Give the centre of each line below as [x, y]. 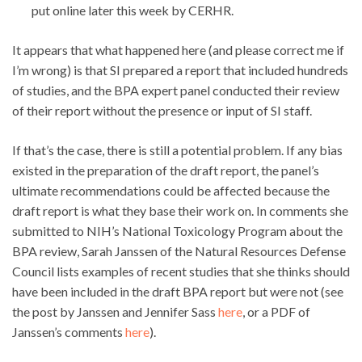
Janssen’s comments [69, 332]
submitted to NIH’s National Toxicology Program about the [177, 231]
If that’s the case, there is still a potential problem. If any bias [177, 150]
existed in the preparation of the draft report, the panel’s [166, 170]
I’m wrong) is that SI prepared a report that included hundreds [180, 70]
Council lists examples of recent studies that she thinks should [181, 271]
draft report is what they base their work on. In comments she [180, 211]
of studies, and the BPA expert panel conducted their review [176, 90]
